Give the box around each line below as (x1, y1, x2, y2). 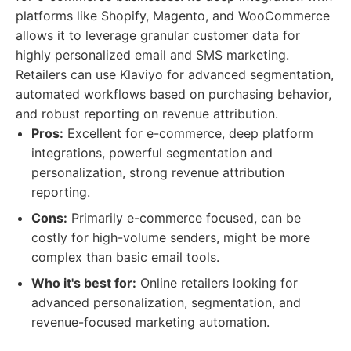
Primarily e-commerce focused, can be (67, 210, 301, 226)
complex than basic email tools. (31, 249, 219, 265)
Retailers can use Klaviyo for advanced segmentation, (16, 67, 334, 82)
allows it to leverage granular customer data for (16, 27, 300, 43)
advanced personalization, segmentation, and (31, 295, 301, 310)
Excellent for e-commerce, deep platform (63, 125, 313, 141)
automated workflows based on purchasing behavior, (16, 86, 331, 102)
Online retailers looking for (136, 275, 298, 291)
